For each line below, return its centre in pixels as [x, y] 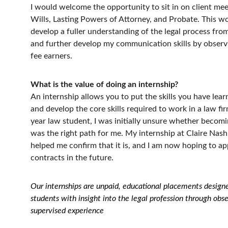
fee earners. [51, 56]
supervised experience [67, 211]
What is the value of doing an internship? [104, 84]
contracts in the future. [72, 158]
